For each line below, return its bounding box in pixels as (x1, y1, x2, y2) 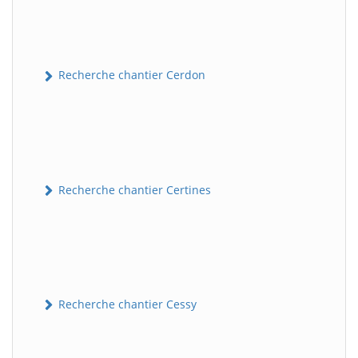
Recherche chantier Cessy (55, 296, 197, 312)
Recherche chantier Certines (55, 181, 211, 197)
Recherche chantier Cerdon (55, 67, 205, 83)
